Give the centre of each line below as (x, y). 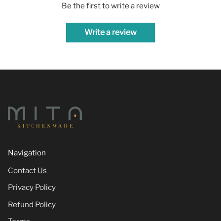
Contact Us (27, 171)
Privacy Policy (32, 187)
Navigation (27, 152)
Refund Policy (32, 204)
